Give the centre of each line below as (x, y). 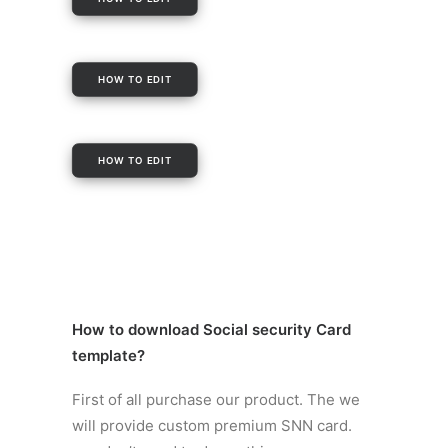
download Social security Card (239, 329)
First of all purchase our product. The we (216, 399)
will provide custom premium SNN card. (212, 425)
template (104, 355)
